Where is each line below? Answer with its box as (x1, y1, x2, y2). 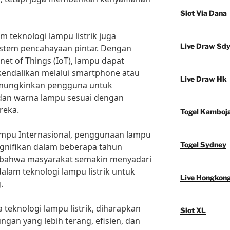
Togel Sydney (180, 140, 226, 149)
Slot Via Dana (180, 9, 227, 18)
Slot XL (180, 206, 206, 215)
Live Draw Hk (180, 74, 227, 84)
